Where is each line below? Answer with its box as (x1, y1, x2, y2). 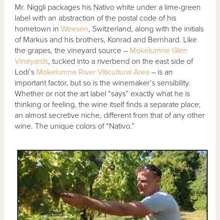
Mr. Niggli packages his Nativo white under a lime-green (15, 2, 201, 13)
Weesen (61, 24, 89, 34)
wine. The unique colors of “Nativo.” (15, 121, 135, 132)
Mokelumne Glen (130, 46, 188, 56)
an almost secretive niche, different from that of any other (15, 110, 205, 121)
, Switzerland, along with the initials (88, 24, 204, 34)
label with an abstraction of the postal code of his (15, 13, 177, 24)
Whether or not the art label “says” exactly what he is (15, 89, 191, 99)
